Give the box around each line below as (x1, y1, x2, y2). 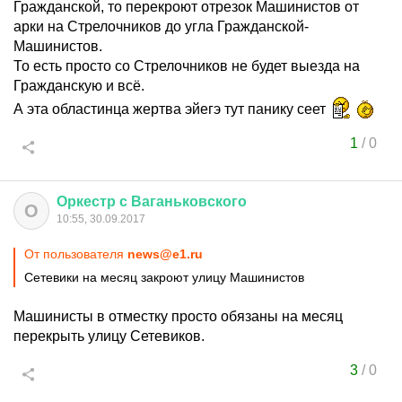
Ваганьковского (131, 194, 247, 209)
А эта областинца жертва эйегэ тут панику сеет (13, 101, 329, 117)
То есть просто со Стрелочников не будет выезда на (13, 58, 360, 74)
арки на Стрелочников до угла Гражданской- (13, 19, 309, 34)
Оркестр (57, 194, 116, 209)
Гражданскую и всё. (13, 78, 144, 93)
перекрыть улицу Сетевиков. (13, 328, 205, 344)
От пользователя (24, 247, 127, 261)
